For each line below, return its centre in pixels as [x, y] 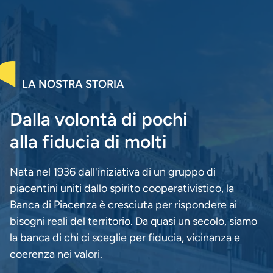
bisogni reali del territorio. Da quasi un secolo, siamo [133, 221]
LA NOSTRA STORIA [73, 84]
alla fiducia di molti [88, 141]
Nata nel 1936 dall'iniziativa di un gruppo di [113, 172]
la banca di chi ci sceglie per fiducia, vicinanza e [125, 237]
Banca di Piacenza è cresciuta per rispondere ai [123, 204]
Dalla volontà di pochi [99, 119]
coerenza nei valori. [56, 254]
